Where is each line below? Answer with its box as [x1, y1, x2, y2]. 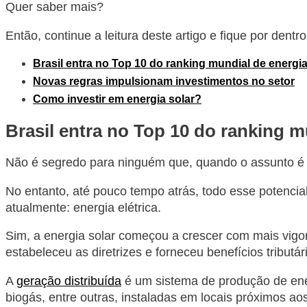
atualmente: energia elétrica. [5, 200, 161, 214]
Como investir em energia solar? [33, 93, 201, 106]
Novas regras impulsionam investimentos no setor [33, 75, 295, 88]
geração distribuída [16, 274, 121, 288]
